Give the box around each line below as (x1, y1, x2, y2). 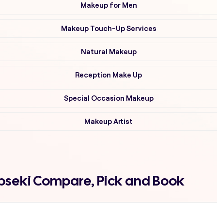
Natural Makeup (80, 47, 137, 56)
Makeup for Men (80, 1, 137, 9)
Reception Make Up (75, 71, 142, 79)
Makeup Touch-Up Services (61, 24, 156, 32)
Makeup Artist (84, 117, 133, 125)
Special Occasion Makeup (63, 94, 154, 102)
